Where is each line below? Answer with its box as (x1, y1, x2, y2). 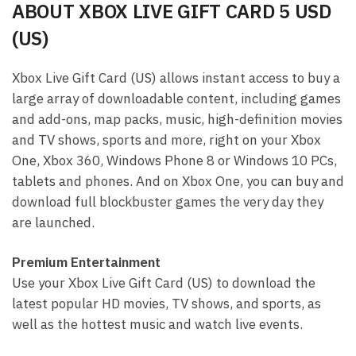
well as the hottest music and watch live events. (12, 315, 303, 334)
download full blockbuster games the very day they (12, 193, 323, 211)
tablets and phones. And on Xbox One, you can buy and (12, 172, 344, 191)
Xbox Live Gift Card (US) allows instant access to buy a (12, 69, 340, 87)
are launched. (12, 214, 95, 232)
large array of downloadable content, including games (12, 90, 341, 108)
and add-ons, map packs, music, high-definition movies (12, 110, 342, 129)
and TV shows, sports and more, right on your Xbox (12, 131, 321, 149)
